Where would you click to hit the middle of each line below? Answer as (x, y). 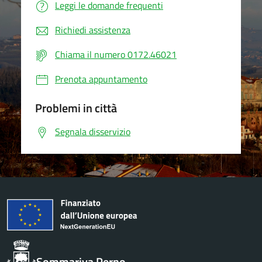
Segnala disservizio (93, 132)
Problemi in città (76, 108)
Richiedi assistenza (93, 30)
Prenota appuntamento (101, 79)
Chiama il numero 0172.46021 (116, 54)
